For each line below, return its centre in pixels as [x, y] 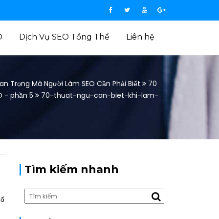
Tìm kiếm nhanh [72, 169]
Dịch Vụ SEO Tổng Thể [64, 37]
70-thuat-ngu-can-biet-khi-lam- [100, 95]
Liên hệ [140, 37]
